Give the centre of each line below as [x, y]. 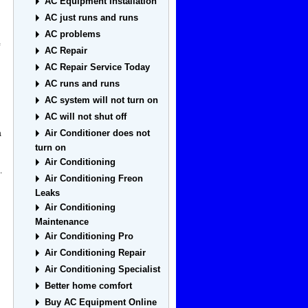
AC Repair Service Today [98, 67]
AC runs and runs [82, 84]
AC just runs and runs [92, 18]
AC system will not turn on [102, 100]
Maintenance [62, 222]
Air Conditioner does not [98, 133]
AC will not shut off [86, 117]
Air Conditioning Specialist [103, 269]
